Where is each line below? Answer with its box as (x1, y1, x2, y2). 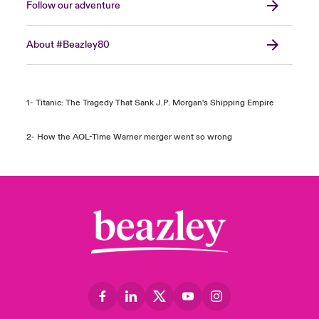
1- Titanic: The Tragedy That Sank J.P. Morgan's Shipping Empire (26, 98, 274, 108)
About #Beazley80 (26, 38, 110, 51)
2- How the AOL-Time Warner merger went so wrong (26, 132, 232, 142)
